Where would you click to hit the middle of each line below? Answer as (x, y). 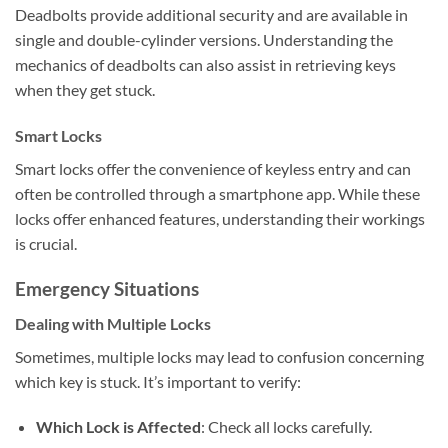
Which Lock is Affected (118, 427)
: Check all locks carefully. (286, 427)
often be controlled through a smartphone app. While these (217, 194)
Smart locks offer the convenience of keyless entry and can (213, 169)
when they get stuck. (85, 90)
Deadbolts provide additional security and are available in (211, 15)
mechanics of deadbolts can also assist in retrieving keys (205, 65)
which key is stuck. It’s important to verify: (158, 381)
